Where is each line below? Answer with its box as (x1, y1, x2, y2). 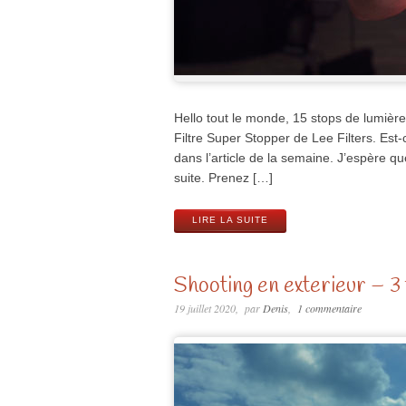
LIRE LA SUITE (192, 214, 268, 225)
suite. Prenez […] (174, 170, 273, 186)
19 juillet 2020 (174, 300, 236, 315)
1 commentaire (296, 300, 362, 315)
